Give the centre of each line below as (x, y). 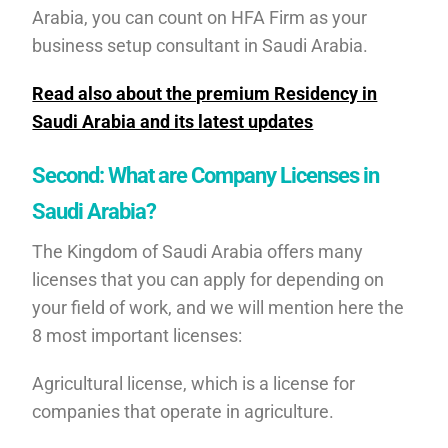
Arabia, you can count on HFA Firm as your (200, 17)
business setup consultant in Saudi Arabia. (200, 45)
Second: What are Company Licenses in (206, 175)
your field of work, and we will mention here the (218, 307)
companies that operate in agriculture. (183, 411)
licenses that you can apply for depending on (208, 279)
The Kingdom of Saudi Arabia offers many (198, 251)
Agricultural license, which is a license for (194, 383)
